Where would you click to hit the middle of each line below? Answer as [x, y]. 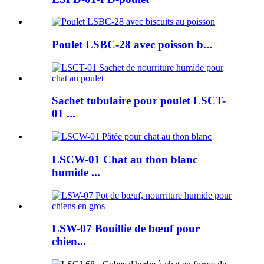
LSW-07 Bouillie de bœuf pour [126, 229]
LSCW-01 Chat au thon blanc [125, 159]
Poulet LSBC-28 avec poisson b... [132, 44]
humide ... [76, 172]
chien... [69, 242]
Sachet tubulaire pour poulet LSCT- [139, 101]
